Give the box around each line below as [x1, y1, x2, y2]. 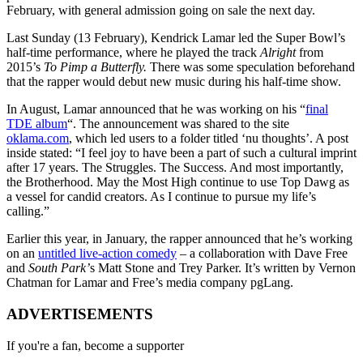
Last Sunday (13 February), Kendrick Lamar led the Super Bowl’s [6, 31, 345, 45]
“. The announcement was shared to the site [67, 117, 289, 131]
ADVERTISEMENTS [6, 305, 153, 323]
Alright [260, 45, 299, 60]
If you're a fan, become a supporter [6, 338, 184, 352]
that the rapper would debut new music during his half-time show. [6, 75, 341, 89]
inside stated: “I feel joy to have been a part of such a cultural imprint [6, 146, 357, 160]
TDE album [6, 117, 67, 131]
